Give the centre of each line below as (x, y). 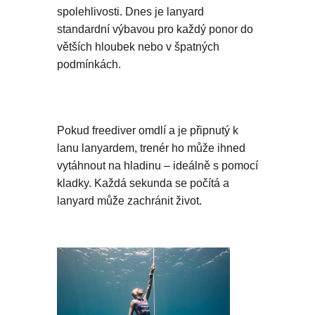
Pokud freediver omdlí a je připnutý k (148, 131)
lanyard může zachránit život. (129, 201)
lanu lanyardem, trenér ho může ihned (151, 148)
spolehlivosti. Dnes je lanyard (130, 12)
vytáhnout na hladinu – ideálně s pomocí (157, 166)
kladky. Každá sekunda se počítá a (143, 184)
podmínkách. (89, 65)
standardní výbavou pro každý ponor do (155, 30)
